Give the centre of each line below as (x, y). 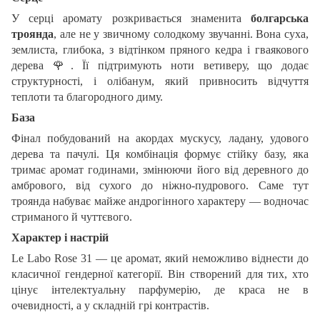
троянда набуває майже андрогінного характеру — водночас (160, 201)
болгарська (280, 18)
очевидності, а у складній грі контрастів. (110, 305)
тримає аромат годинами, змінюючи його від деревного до (160, 169)
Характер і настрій (60, 237)
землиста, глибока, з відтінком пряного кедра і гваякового (160, 49)
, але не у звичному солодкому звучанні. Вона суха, (181, 34)
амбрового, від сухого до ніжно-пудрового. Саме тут (160, 185)
